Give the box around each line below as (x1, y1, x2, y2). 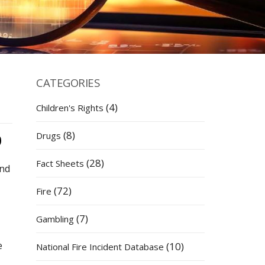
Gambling (36, 213, 74, 225)
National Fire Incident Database (36, 241, 164, 253)
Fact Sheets (36, 157, 84, 170)
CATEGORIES (36, 75, 99, 91)
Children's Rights (36, 102, 104, 114)
